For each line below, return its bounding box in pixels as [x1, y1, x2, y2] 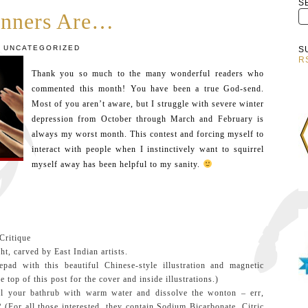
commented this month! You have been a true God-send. [32, 84, 264, 93]
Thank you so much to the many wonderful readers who [32, 69, 264, 78]
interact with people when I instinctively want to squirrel [32, 144, 264, 154]
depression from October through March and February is [32, 114, 264, 124]
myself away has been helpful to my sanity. [32, 159, 203, 169]
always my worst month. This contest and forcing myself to [32, 129, 264, 139]
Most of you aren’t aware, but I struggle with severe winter [32, 99, 264, 109]
